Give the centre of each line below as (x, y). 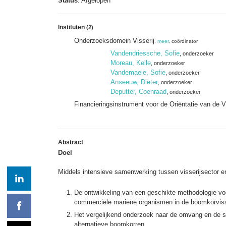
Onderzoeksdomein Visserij (114, 40)
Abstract (71, 142)
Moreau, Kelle (131, 63)
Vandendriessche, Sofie (145, 53)
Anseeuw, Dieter (134, 82)
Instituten (72, 27)
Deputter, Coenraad (138, 91)
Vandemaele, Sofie (138, 72)
